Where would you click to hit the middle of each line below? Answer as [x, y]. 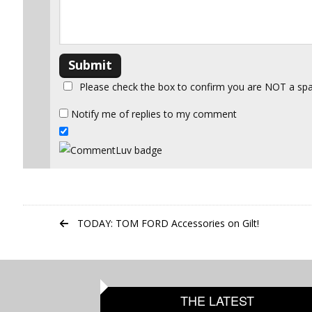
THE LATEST [217, 300]
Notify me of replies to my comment [153, 114]
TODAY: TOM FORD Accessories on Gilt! [168, 223]
